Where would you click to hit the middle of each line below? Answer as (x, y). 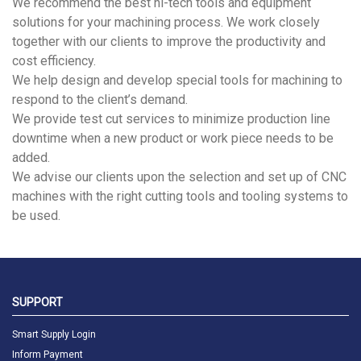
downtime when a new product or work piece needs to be (173, 138)
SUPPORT (37, 302)
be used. (36, 216)
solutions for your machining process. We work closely (166, 22)
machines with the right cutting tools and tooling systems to (180, 196)
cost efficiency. (54, 61)
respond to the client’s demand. (100, 100)
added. (31, 158)
